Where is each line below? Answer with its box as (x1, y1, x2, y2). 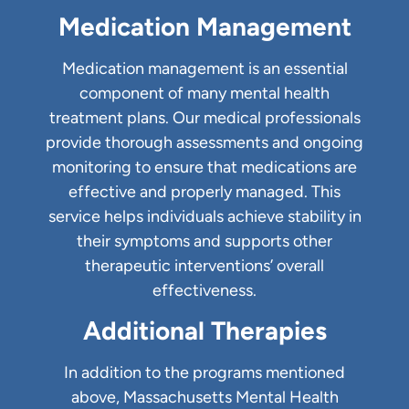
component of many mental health (79, 82, 330, 103)
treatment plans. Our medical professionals (48, 107, 361, 128)
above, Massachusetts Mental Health (70, 386, 339, 407)
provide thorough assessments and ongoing (46, 131, 363, 152)
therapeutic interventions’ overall (85, 255, 324, 276)
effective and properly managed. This (68, 181, 341, 202)
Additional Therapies (82, 314, 327, 346)
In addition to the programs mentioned (64, 362, 345, 383)
